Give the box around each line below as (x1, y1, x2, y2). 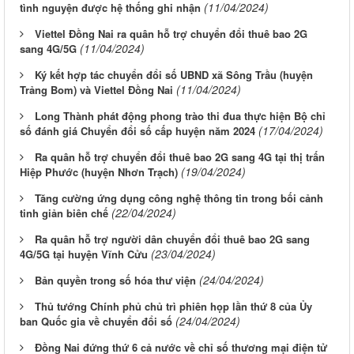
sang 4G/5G (20, 40, 77, 56)
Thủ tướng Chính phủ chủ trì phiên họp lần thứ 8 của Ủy (35, 298, 312, 314)
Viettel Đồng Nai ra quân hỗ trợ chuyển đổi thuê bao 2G (35, 25, 307, 41)
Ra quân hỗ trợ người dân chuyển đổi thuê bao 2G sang (35, 231, 310, 247)
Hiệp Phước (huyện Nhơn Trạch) (20, 164, 178, 179)
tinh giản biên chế (20, 205, 108, 220)
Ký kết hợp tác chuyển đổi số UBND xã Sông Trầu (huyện (35, 66, 313, 82)
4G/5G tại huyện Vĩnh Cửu (20, 246, 148, 262)
